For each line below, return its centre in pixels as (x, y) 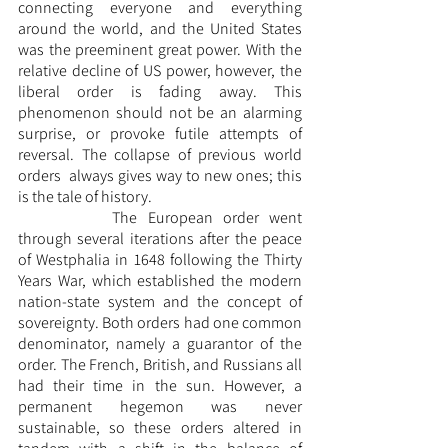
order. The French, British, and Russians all (160, 365)
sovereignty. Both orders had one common (160, 323)
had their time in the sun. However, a (160, 386)
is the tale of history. (86, 197)
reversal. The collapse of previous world (160, 155)
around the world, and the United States (160, 29)
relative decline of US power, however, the (160, 71)
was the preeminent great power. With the (160, 50)
